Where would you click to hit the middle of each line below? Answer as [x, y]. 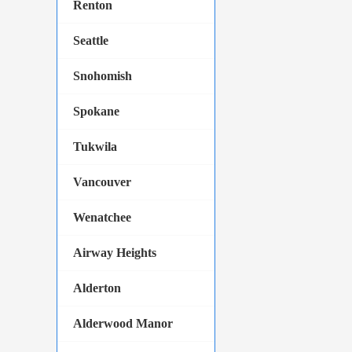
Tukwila [95, 147]
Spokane [96, 111]
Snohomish [103, 76]
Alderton [97, 288]
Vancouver [102, 182]
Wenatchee [102, 217]
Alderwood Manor [123, 323]
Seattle [91, 40]
